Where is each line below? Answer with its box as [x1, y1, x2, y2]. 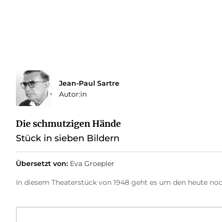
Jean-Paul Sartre [58, 78, 119, 88]
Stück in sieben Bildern [15, 132, 119, 144]
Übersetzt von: [15, 159, 68, 168]
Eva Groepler [69, 159, 114, 168]
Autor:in [58, 89, 87, 99]
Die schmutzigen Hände [15, 117, 121, 129]
